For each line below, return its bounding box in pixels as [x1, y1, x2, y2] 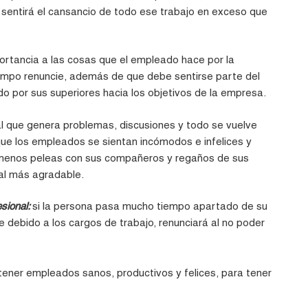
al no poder [208, 217, 265, 229]
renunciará [159, 217, 209, 229]
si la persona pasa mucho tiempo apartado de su [32, 200, 268, 212]
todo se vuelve [186, 118, 258, 131]
